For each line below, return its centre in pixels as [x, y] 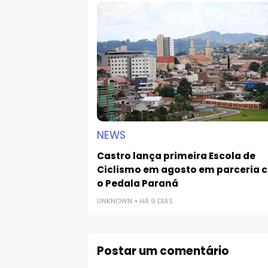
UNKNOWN [115, 201]
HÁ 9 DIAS [156, 201]
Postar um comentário [163, 251]
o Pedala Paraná [138, 184]
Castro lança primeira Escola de [176, 156]
